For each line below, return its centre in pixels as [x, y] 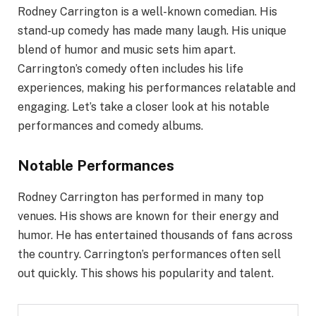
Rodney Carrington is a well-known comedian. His [147, 12]
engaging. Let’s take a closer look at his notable [144, 107]
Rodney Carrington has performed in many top [141, 197]
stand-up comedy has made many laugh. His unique [152, 31]
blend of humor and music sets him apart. [127, 50]
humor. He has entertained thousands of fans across [155, 235]
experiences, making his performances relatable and [157, 88]
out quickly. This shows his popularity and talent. [146, 273]
